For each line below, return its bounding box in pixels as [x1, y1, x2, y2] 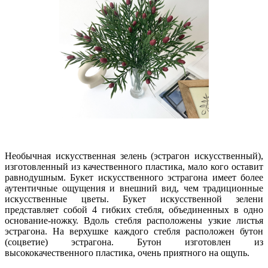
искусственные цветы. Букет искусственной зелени [5, 194, 263, 205]
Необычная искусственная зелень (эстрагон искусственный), [5, 151, 263, 162]
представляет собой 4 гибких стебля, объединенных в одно [5, 205, 263, 215]
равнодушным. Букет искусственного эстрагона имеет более [5, 172, 263, 183]
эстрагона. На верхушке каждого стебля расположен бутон [5, 226, 263, 237]
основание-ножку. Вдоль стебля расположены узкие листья [5, 215, 263, 226]
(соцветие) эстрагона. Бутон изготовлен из [5, 237, 263, 248]
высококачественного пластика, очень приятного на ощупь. [5, 248, 249, 258]
